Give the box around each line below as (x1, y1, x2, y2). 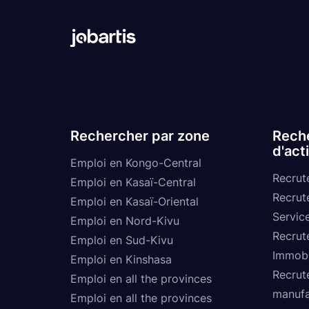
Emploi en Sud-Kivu (70, 232, 173, 247)
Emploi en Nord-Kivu (70, 213, 179, 228)
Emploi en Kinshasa (70, 252, 172, 266)
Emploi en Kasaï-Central (70, 175, 196, 189)
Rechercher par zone (70, 127, 210, 144)
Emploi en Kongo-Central (70, 155, 201, 170)
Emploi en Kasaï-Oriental (70, 194, 199, 208)
